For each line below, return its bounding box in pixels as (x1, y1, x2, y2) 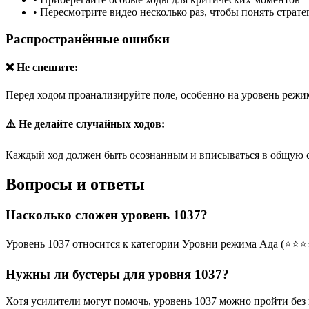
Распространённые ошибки (6, 32, 170, 47)
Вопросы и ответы (6, 175, 145, 194)
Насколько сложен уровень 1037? (6, 207, 208, 222)
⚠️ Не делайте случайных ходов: (6, 117, 165, 130)
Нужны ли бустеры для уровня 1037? (6, 267, 229, 282)
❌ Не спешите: (6, 61, 78, 74)
